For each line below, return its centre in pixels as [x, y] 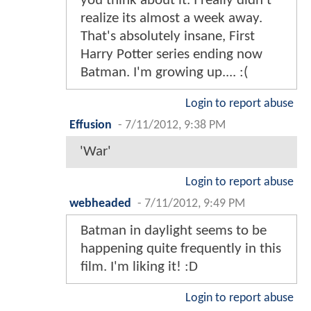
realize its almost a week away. [171, 18]
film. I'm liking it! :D [139, 267]
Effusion [91, 125]
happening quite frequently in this [181, 249]
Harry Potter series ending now [171, 54]
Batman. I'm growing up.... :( [164, 72]
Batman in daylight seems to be [174, 230]
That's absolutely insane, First [168, 36]
